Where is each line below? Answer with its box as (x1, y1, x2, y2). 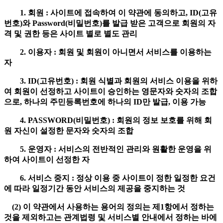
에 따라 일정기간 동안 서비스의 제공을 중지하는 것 (4, 184, 187, 193)
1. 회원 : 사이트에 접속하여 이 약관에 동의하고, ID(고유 (4, 8, 217, 17)
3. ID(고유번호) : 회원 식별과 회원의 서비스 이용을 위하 (4, 77, 218, 86)
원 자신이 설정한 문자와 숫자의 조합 (4, 126, 135, 135)
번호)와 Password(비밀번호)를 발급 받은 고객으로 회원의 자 (4, 19, 216, 28)
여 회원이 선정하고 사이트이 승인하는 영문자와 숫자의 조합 (4, 87, 217, 96)
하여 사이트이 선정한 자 (4, 155, 92, 164)
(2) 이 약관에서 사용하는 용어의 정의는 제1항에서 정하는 (4, 203, 214, 212)
